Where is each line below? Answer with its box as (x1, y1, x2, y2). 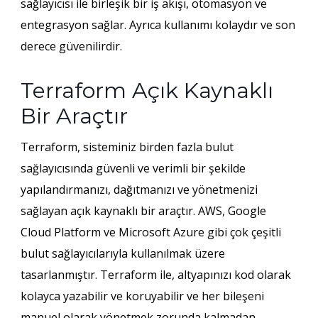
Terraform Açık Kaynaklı (20, 77, 273, 104)
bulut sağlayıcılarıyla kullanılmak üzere (20, 245, 225, 261)
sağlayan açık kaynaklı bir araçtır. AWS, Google (20, 202, 266, 219)
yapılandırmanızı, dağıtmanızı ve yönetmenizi (20, 181, 258, 197)
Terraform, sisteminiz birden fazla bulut (20, 138, 234, 155)
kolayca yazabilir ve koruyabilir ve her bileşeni (20, 287, 264, 304)
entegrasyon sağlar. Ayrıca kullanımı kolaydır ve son (20, 16, 295, 33)
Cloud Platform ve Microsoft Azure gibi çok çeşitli (20, 224, 281, 240)
